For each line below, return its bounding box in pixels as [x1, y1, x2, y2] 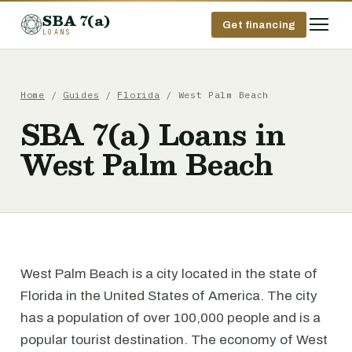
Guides [62, 89, 100, 101]
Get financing [222, 18, 295, 31]
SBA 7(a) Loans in [20, 111, 287, 157]
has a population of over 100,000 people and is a [20, 310, 321, 325]
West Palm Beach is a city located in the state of [20, 266, 317, 281]
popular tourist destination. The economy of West [20, 332, 328, 347]
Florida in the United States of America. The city [20, 288, 317, 303]
